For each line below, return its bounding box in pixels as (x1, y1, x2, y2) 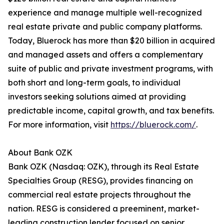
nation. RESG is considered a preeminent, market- (8, 203, 199, 214)
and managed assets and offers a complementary (8, 49, 203, 60)
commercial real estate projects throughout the (8, 189, 191, 200)
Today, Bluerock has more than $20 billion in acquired (8, 35, 215, 46)
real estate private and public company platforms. (8, 21, 202, 32)
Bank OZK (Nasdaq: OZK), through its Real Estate (8, 161, 199, 172)
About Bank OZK (8, 147, 72, 158)
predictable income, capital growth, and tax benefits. (8, 105, 214, 116)
